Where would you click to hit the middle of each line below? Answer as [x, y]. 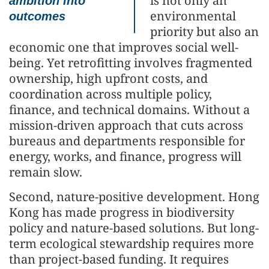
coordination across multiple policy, [110, 94]
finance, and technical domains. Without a [129, 110]
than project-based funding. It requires [119, 259]
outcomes [37, 16]
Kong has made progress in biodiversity [122, 212]
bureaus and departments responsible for [127, 141]
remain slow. [46, 172]
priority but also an [204, 32]
